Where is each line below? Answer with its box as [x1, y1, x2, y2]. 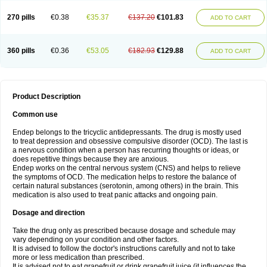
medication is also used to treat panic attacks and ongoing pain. [13, 191, 218, 199]
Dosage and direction [13, 209, 85, 217]
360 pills [7, 46, 35, 55]
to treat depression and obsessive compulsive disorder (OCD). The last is [13, 137, 248, 145]
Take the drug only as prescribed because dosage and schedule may [13, 226, 235, 235]
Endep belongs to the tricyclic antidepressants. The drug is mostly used [13, 128, 241, 136]
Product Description [13, 92, 80, 101]
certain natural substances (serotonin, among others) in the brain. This [13, 182, 238, 190]
